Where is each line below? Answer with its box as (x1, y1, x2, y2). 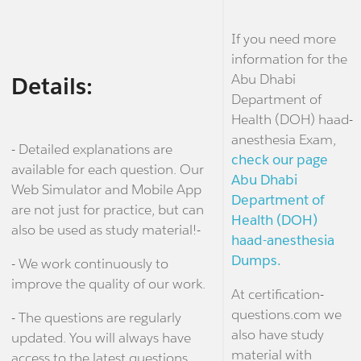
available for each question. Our (10, 160, 204, 179)
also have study (230, 326, 324, 344)
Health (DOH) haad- (230, 110, 353, 129)
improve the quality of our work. (10, 275, 205, 293)
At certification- (230, 285, 324, 304)
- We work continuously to (10, 255, 168, 273)
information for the (230, 50, 347, 68)
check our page (230, 151, 328, 169)
